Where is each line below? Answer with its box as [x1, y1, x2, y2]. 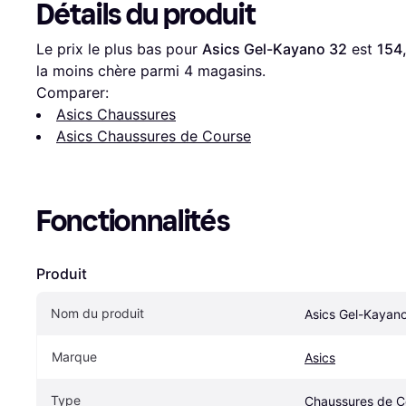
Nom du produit [51, 305, 144, 322]
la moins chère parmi [36, 62, 184, 81]
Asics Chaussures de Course [56, 127, 251, 146]
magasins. [193, 62, 266, 81]
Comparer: [36, 83, 109, 102]
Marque [52, 349, 97, 365]
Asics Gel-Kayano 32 [202, 40, 347, 59]
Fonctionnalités [36, 204, 230, 239]
